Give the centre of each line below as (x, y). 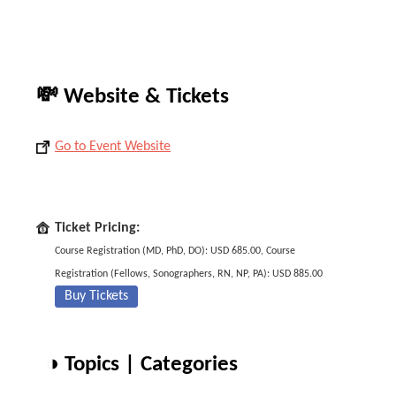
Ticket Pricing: (97, 228)
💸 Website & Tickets (133, 97)
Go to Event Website (113, 147)
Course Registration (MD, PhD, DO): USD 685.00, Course (175, 251)
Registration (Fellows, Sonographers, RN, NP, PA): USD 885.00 (189, 274)
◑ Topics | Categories (142, 365)
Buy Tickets (96, 296)
